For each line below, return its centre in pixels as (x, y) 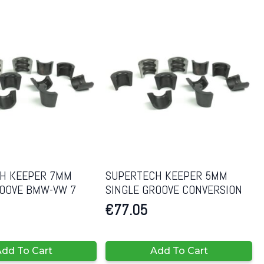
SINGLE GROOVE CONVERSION (174, 190)
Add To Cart (179, 251)
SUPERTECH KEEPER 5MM (167, 176)
